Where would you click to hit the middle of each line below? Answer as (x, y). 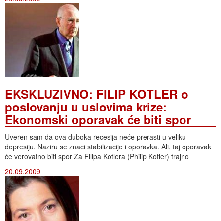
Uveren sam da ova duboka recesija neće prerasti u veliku (95, 136)
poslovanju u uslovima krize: (86, 106)
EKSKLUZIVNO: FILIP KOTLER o (97, 93)
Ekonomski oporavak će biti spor (98, 119)
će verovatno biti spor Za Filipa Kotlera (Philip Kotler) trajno (97, 156)
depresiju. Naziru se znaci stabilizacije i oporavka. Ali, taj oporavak (108, 146)
